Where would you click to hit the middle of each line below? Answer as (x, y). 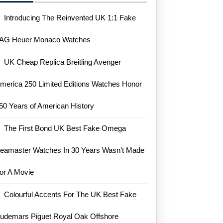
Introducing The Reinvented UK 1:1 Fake (70, 18)
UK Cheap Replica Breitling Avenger (63, 62)
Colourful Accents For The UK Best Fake (70, 194)
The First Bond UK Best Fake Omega (65, 128)
